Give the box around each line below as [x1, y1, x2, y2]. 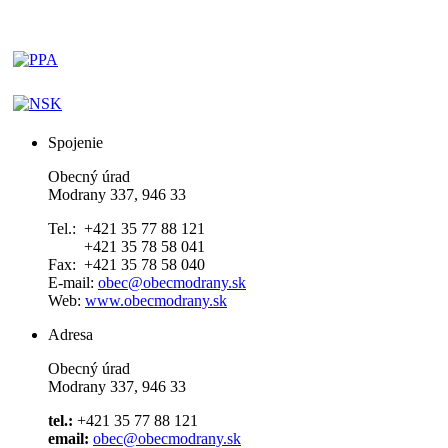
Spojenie [48, 133, 103, 151]
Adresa [48, 325, 93, 343]
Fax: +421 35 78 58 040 [48, 255, 205, 273]
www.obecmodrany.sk [85, 291, 227, 309]
